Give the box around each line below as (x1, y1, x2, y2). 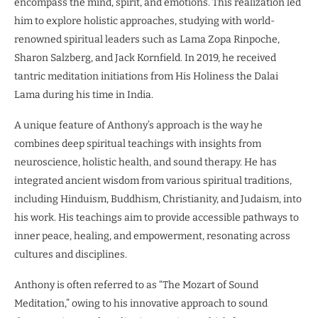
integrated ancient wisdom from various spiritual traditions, (14, 175, 292, 187)
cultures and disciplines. (14, 248, 127, 261)
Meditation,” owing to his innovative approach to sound (14, 297, 268, 310)
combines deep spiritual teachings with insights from (14, 138, 261, 150)
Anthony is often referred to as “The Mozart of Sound (14, 279, 258, 292)
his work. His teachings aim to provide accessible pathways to (14, 212, 299, 224)
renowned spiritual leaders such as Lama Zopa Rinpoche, (14, 33, 280, 46)
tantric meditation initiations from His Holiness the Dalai (14, 70, 278, 83)
